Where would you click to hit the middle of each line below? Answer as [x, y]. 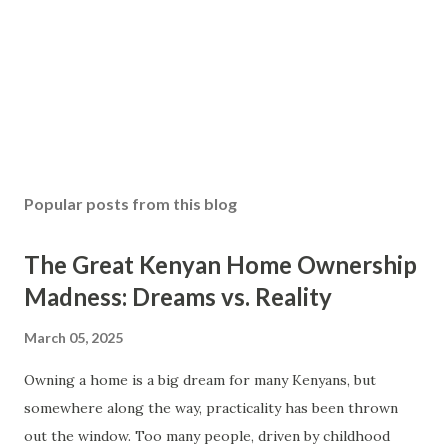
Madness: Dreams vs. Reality [178, 296]
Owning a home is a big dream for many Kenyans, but [200, 380]
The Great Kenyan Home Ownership [220, 264]
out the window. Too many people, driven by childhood [207, 436]
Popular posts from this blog [130, 203]
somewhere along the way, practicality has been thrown [211, 408]
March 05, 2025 [73, 337]
